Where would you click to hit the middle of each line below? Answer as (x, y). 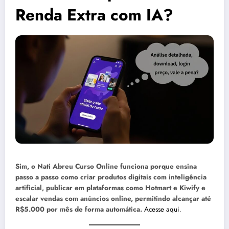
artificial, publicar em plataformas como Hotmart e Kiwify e (110, 188)
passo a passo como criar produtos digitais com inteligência (111, 177)
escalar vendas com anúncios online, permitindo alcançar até (113, 198)
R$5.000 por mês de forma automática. (79, 209)
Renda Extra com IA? (94, 15)
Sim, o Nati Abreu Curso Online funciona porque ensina (106, 166)
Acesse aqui (162, 209)
